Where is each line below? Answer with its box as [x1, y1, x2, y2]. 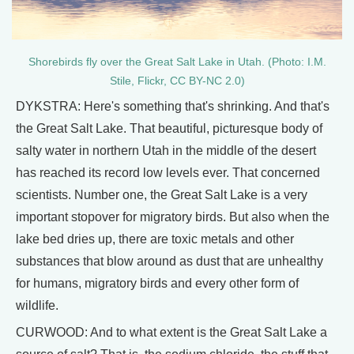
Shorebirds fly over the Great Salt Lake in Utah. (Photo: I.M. [28, 56, 326, 69]
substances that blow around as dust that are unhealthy [16, 254, 323, 269]
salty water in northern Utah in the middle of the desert [16, 144, 316, 158]
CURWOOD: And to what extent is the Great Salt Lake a [16, 326, 327, 340]
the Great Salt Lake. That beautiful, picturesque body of [16, 122, 322, 136]
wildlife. [16, 299, 58, 313]
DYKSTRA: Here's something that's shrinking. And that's [16, 100, 330, 114]
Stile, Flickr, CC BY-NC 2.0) [109, 75, 245, 88]
